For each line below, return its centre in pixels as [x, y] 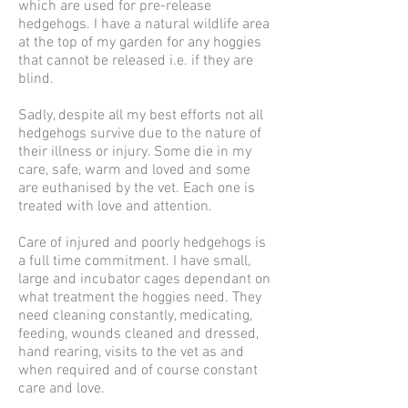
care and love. [61, 389]
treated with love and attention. [115, 207]
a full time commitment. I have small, [134, 261]
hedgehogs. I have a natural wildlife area [144, 25]
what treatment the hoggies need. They [140, 298]
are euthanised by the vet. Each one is [137, 189]
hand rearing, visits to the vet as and [131, 352]
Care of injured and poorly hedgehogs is [142, 243]
